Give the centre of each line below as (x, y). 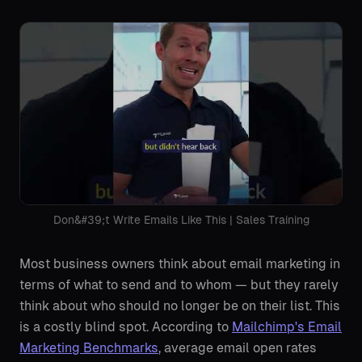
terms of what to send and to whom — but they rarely (179, 285)
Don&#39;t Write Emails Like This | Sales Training (181, 220)
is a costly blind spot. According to (126, 327)
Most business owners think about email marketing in (180, 264)
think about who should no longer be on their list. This (180, 306)
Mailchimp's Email (287, 327)
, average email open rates (238, 348)
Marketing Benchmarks (89, 348)
